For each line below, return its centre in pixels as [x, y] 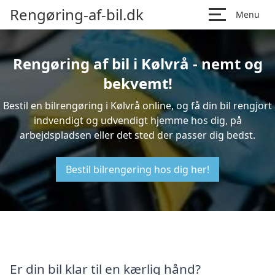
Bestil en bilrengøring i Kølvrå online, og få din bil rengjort [137, 106]
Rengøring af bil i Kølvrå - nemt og [137, 64]
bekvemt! [137, 83]
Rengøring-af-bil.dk [77, 14]
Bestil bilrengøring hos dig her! [137, 169]
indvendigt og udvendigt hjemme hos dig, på [137, 120]
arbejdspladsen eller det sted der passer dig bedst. [137, 135]
